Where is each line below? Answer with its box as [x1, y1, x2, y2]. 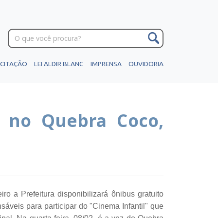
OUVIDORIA [128, 60, 163, 68]
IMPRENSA [90, 60, 122, 68]
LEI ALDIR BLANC [34, 60, 84, 68]
